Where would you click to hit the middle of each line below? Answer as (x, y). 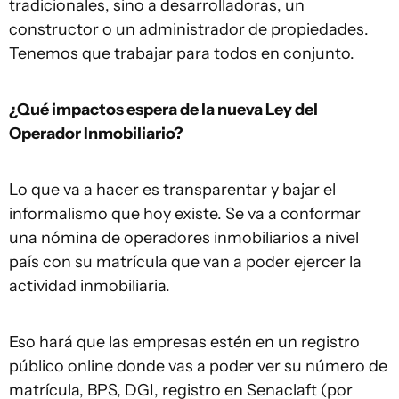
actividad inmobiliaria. (90, 286)
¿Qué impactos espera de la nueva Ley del (163, 110)
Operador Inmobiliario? (96, 134)
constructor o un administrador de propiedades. (189, 29)
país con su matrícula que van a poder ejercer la (185, 262)
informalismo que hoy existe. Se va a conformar (185, 214)
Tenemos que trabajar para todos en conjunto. (182, 53)
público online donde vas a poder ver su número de (198, 366)
